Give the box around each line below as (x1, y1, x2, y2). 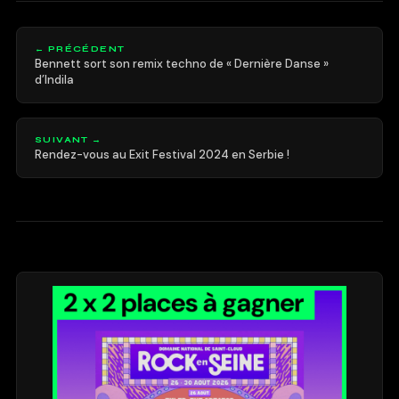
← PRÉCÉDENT (34, 43, 126, 54)
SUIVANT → (34, 134, 102, 145)
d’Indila (34, 71, 74, 87)
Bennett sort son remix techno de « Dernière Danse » (34, 55, 329, 71)
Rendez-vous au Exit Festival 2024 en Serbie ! (34, 146, 289, 162)
